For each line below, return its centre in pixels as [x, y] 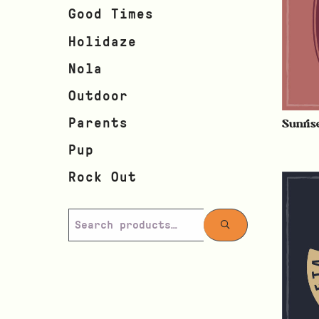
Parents [98, 124]
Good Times [111, 15]
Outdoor [98, 96]
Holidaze [103, 42]
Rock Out [103, 178]
